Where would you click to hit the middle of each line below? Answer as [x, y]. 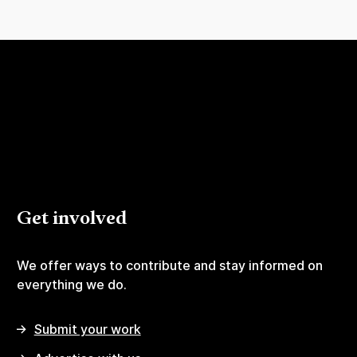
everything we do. [71, 285]
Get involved [71, 220]
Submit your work [87, 330]
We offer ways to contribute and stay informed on [169, 266]
